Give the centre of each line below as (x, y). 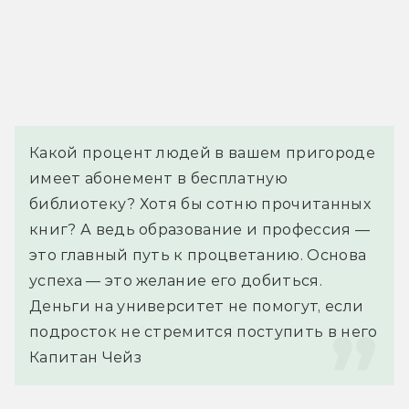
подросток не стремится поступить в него (204, 332)
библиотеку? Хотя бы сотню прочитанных (200, 204)
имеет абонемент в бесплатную (158, 179)
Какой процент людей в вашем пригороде (202, 153)
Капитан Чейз (85, 358)
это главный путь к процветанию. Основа (198, 256)
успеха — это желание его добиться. (176, 281)
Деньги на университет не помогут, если (197, 307)
